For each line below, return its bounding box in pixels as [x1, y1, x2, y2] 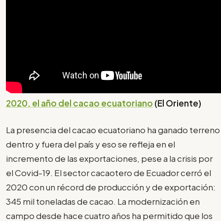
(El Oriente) [153, 97, 201, 109]
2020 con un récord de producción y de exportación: [6, 182, 216, 193]
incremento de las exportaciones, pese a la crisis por [6, 153, 213, 164]
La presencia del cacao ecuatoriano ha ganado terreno [6, 124, 220, 136]
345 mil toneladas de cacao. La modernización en [6, 196, 200, 207]
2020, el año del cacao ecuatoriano [6, 97, 153, 109]
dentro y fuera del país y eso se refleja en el [6, 139, 175, 150]
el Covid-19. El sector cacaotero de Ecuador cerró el [6, 167, 211, 179]
